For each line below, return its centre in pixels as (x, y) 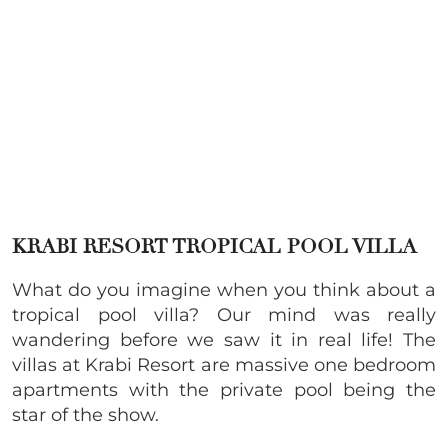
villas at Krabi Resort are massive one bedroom (224, 365)
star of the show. (85, 415)
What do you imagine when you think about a (224, 290)
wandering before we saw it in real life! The (224, 340)
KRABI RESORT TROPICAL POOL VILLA (214, 247)
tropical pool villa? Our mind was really (224, 315)
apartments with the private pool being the (224, 390)
